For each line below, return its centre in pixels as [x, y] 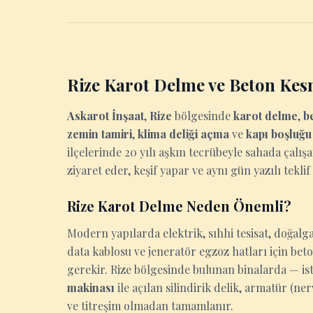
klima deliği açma [183, 134]
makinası [91, 287]
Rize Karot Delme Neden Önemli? [179, 206]
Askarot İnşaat [105, 116]
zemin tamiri [100, 134]
